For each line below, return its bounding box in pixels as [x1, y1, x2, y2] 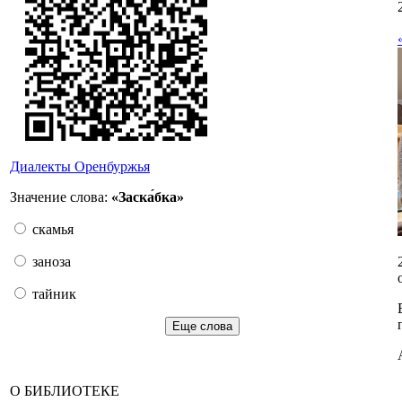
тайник [29, 286, 76, 301]
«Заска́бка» [111, 189, 184, 205]
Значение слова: [10, 189, 111, 205]
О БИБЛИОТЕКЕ [10, 383, 119, 398]
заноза [29, 254, 71, 269]
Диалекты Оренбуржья [10, 159, 150, 174]
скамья [29, 222, 74, 237]
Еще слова [171, 319, 232, 333]
